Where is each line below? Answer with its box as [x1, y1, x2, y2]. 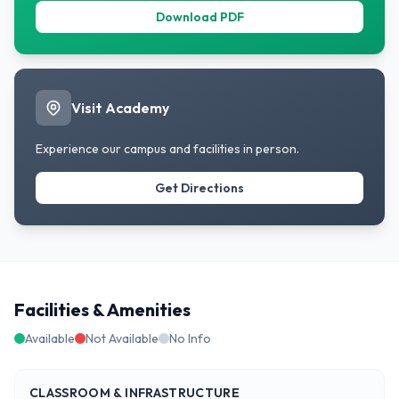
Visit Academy [71, 99, 169, 118]
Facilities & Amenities [14, 298, 191, 322]
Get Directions [155, 180, 244, 197]
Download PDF [155, 9, 244, 26]
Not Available [85, 330, 159, 347]
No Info [169, 330, 211, 347]
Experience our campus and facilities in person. [36, 141, 299, 158]
